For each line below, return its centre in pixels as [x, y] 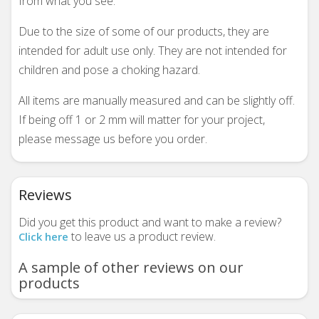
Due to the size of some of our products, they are [144, 31]
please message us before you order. [113, 139]
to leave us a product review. [142, 236]
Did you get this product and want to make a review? [150, 222]
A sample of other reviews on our [131, 267]
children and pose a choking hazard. [109, 70]
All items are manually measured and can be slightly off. [157, 100]
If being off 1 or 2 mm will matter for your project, [142, 120]
